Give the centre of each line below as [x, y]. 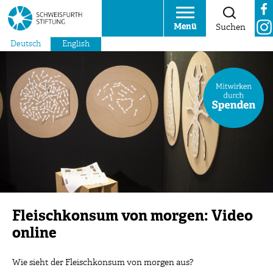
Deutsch [25, 44]
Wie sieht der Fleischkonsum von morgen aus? [103, 262]
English [76, 44]
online [34, 233]
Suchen [230, 27]
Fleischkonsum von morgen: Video [133, 216]
